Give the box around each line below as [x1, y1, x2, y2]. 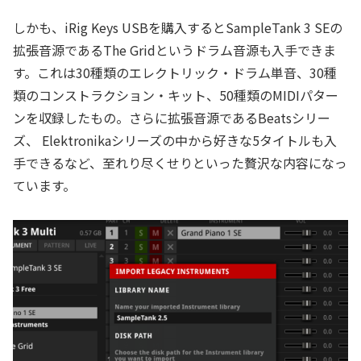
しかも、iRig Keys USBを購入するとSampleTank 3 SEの [13, 18, 342, 38]
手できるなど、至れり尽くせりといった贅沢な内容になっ [13, 153, 347, 173]
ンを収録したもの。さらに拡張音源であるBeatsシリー [13, 108, 330, 128]
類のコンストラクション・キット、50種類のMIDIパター [13, 85, 338, 106]
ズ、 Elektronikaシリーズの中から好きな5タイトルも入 [13, 131, 337, 151]
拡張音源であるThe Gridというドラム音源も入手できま [13, 40, 336, 60]
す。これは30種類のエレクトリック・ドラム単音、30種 [13, 63, 337, 83]
